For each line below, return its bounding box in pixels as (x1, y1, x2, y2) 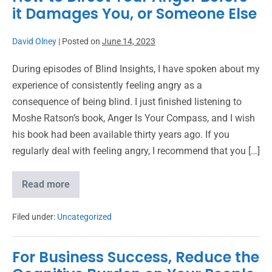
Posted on (62, 36, 100, 46)
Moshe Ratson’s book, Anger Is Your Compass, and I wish (12, 112, 255, 124)
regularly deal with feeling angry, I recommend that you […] (12, 145, 260, 157)
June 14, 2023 (102, 36, 155, 46)
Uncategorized (57, 212, 112, 222)
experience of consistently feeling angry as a (12, 80, 202, 91)
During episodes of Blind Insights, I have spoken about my (12, 63, 260, 75)
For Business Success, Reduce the (12, 247, 259, 267)
